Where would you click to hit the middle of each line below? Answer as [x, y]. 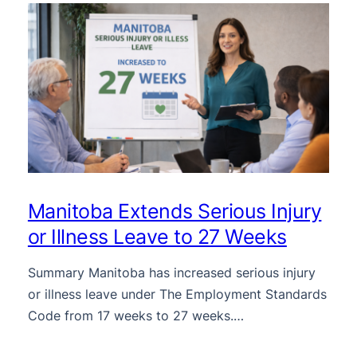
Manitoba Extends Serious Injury [175, 211]
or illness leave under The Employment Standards [177, 294]
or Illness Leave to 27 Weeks [157, 236]
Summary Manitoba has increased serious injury [171, 272]
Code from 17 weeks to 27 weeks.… [135, 315]
